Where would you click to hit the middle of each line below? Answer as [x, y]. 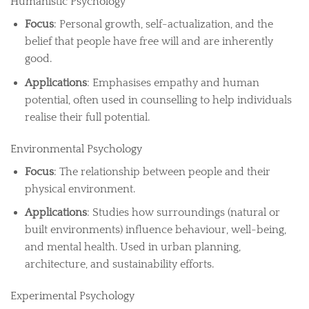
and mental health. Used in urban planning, [132, 247]
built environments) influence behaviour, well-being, [155, 230]
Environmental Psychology [76, 149]
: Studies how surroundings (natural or [183, 213]
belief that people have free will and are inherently [149, 42]
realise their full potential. [87, 117]
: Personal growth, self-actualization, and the [163, 24]
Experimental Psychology [72, 296]
